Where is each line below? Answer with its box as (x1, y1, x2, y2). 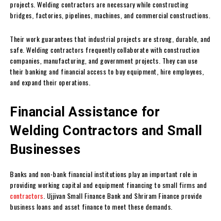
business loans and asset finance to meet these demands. (10, 201, 173, 212)
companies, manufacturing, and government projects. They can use (10, 55, 198, 66)
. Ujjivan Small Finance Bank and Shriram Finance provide (43, 190, 202, 201)
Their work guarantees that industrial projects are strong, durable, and (10, 33, 211, 44)
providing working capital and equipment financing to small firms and (10, 179, 207, 190)
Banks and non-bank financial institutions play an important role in (10, 168, 197, 179)
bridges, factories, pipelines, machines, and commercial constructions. (10, 9, 210, 20)
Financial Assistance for (10, 104, 160, 120)
